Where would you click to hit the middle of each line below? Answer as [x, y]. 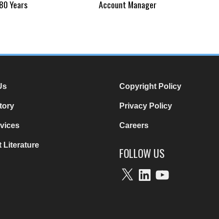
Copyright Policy [150, 86]
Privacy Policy [146, 106]
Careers [134, 125]
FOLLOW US [142, 153]
